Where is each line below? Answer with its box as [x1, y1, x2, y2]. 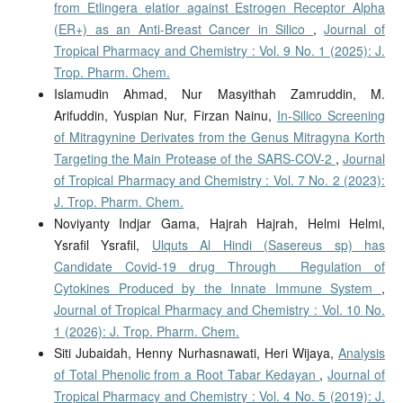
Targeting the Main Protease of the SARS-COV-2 [53, 148, 336, 167]
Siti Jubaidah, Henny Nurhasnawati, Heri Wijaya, [53, 343, 339, 362]
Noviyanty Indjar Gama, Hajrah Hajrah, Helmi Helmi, [53, 213, 386, 232]
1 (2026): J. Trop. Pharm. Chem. [53, 321, 239, 340]
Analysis [338, 343, 386, 362]
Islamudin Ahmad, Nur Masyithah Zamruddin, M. [53, 84, 386, 103]
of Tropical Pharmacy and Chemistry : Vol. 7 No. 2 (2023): [53, 170, 386, 189]
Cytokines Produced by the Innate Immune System [53, 278, 382, 297]
